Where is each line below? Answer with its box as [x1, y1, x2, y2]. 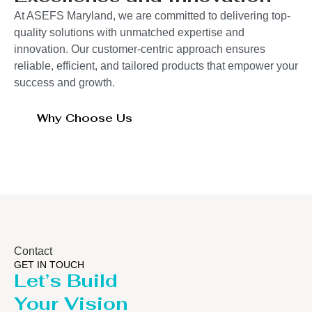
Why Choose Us [37, 111, 132, 126]
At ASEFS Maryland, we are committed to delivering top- [14, 9, 290, 22]
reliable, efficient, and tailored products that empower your [14, 59, 298, 72]
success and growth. [14, 76, 115, 88]
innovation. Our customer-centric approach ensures [14, 42, 265, 55]
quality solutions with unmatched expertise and [14, 26, 244, 38]
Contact [14, 244, 52, 257]
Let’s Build [14, 268, 118, 292]
